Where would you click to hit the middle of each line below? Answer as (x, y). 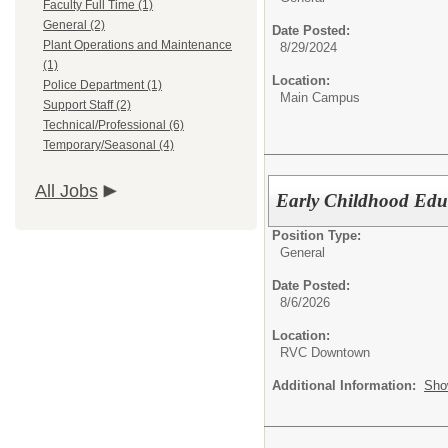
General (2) (74, 25)
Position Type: (316, 235)
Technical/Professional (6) (113, 125)
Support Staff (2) (87, 105)
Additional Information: (348, 385)
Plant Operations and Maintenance (137, 45)
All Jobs (66, 191)
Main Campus (320, 97)
